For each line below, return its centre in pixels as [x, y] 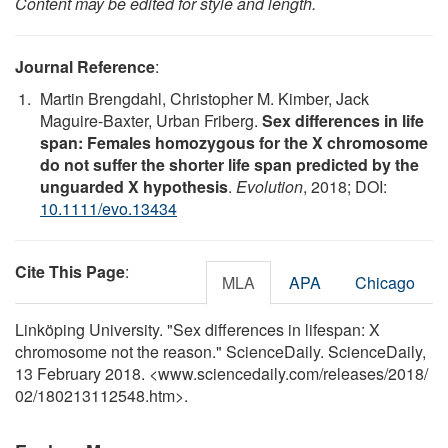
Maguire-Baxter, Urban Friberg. [151, 120]
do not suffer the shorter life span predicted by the [229, 164]
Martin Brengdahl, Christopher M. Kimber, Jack [204, 98]
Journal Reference [85, 66]
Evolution [269, 186]
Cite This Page [70, 271]
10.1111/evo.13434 [108, 208]
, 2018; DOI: [345, 186]
